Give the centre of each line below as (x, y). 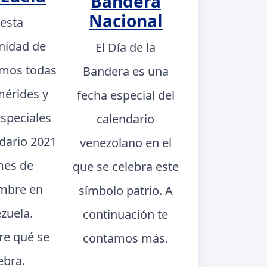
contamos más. (126, 238)
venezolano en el (125, 143)
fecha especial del (125, 95)
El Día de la (126, 48)
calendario (126, 119)
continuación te (126, 215)
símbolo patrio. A (125, 191)
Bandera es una (125, 72)
